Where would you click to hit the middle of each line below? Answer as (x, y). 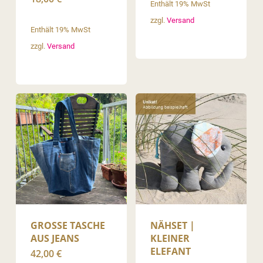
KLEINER (170, 239)
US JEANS (52, 239)
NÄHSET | (173, 226)
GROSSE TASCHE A (68, 226)
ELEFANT (171, 252)
